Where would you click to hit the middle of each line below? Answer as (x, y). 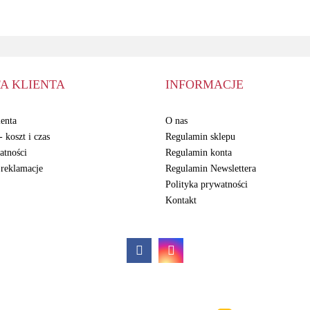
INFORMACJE (204, 84)
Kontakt (181, 200)
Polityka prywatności (207, 184)
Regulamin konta (199, 152)
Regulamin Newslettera (211, 168)
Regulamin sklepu (200, 136)
